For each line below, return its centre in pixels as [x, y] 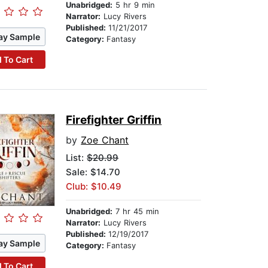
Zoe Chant [105, 140]
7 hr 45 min [136, 211]
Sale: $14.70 [93, 172]
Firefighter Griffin [114, 120]
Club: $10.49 [94, 187]
